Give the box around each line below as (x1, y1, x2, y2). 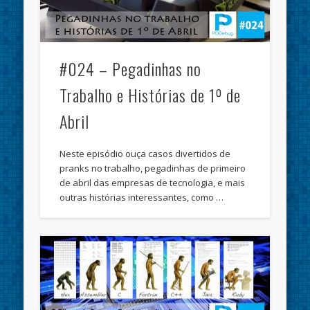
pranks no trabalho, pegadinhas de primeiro (60, 162, 246, 175)
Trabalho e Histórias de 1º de (60, 82, 241, 108)
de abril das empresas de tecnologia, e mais (60, 176, 246, 190)
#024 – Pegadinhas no (60, 56, 202, 82)
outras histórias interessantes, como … (60, 191, 224, 204)
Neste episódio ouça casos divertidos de (60, 147, 231, 161)
